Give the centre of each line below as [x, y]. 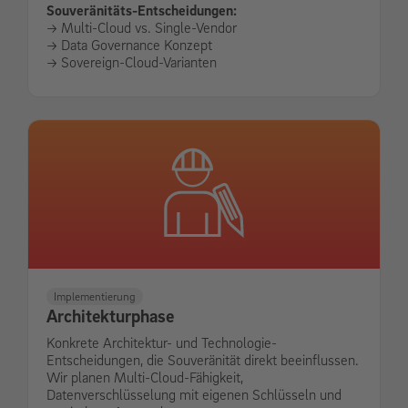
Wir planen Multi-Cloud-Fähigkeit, [145, 377]
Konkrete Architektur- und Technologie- [162, 343]
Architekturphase [110, 316]
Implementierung [95, 296]
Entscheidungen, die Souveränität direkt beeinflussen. [203, 360]
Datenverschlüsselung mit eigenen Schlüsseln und [194, 395]
